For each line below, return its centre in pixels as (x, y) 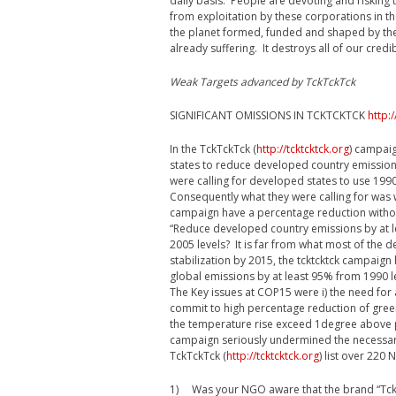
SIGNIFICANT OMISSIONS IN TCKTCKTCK (269, 115)
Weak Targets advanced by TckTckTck (263, 82)
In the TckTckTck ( (213, 149)
